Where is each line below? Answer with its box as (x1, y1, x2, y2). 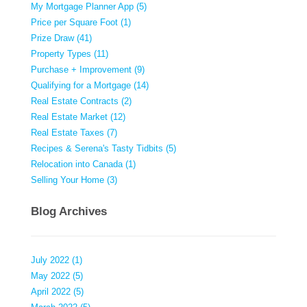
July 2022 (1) (31, 255, 82, 266)
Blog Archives (31, 204, 107, 218)
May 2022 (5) (31, 271, 83, 282)
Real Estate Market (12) (31, 111, 125, 122)
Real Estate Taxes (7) (31, 127, 117, 138)
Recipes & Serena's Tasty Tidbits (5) (31, 143, 176, 153)
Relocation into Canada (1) (31, 158, 136, 169)
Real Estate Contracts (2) (31, 95, 132, 106)
